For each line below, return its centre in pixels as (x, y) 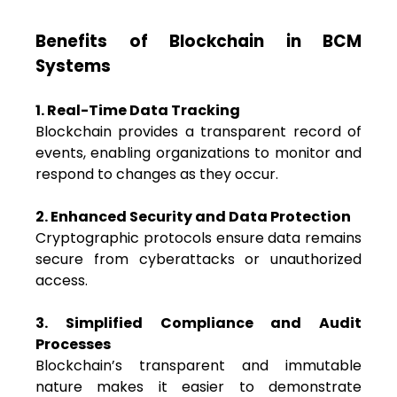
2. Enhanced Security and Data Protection (193, 217)
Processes (73, 345)
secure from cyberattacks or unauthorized (198, 260)
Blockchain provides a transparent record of (198, 132)
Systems (73, 66)
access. (62, 281)
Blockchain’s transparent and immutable (198, 366)
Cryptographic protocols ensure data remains (198, 238)
